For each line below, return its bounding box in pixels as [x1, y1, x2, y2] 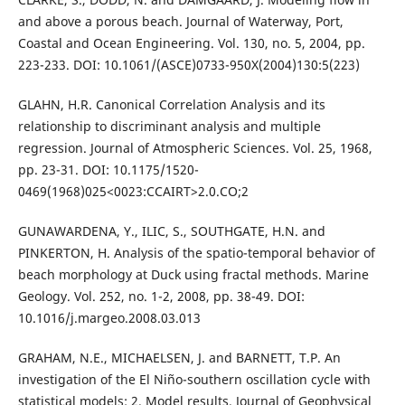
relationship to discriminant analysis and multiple [17, 118, 321, 136]
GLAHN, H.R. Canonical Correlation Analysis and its [17, 96, 325, 114]
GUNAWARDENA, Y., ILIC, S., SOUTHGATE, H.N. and [17, 222, 325, 240]
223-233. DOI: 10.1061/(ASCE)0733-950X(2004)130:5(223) [17, 56, 360, 74]
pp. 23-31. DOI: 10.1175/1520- [17, 161, 199, 179]
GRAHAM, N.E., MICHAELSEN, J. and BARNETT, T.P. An [17, 349, 341, 367]
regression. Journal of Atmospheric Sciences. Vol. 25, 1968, [17, 139, 372, 157]
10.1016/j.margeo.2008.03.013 [17, 309, 201, 327]
